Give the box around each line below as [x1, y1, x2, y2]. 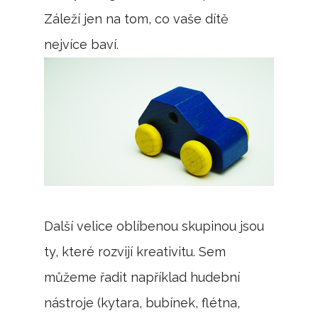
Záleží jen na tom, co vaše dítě [44, 11, 229, 26]
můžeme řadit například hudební [44, 270, 241, 285]
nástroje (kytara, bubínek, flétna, [44, 295, 241, 311]
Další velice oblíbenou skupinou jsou [44, 219, 265, 234]
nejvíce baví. [44, 36, 119, 52]
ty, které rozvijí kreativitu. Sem [44, 244, 226, 260]
